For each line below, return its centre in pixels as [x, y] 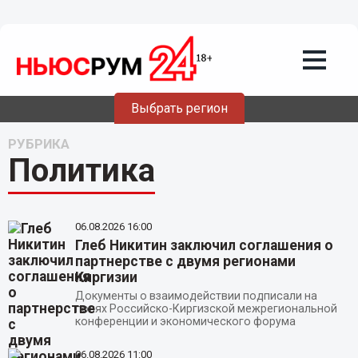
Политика [81, 171]
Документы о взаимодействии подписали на [196, 296]
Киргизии [106, 278]
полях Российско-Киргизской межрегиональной [206, 309]
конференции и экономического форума [185, 322]
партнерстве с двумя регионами [185, 262]
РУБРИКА [38, 144]
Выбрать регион [179, 108]
